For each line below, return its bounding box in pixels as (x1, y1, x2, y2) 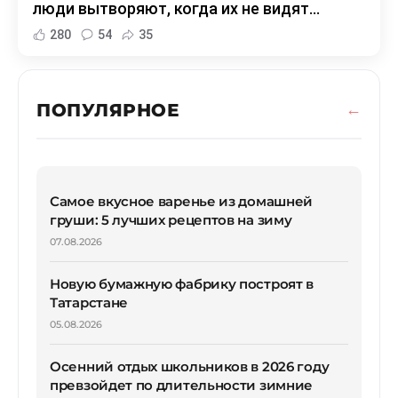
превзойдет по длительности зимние (50, 376, 314, 394)
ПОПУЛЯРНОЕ (36, 99, 179, 121)
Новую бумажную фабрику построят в (50, 275, 314, 292)
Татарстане (50, 293, 128, 311)
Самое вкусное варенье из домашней (50, 192, 314, 210)
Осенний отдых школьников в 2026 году (50, 357, 330, 375)
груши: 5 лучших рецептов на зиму (50, 211, 292, 228)
